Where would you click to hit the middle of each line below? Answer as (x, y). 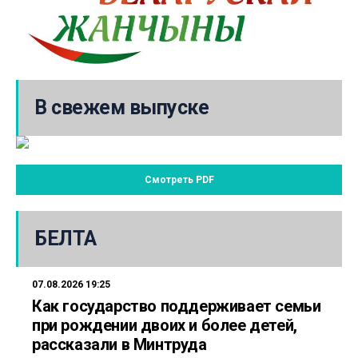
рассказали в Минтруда (121, 344)
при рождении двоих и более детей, (165, 325)
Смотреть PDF (179, 180)
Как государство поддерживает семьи (177, 306)
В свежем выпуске (121, 107)
